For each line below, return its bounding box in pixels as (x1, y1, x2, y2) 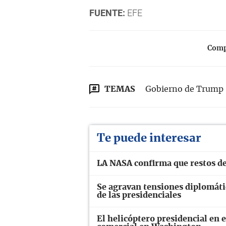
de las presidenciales (97, 191, 181, 199)
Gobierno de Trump (145, 85, 223, 93)
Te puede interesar (97, 132, 201, 144)
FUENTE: (89, 7, 125, 18)
